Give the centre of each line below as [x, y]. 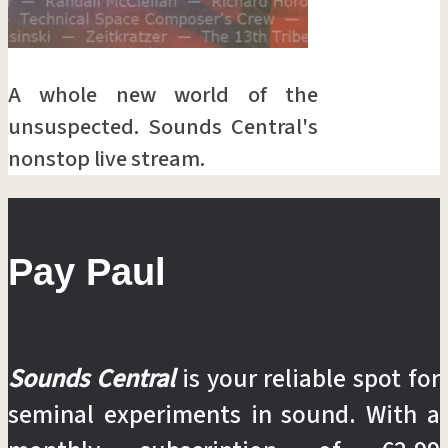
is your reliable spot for [307, 379]
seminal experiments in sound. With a [224, 415]
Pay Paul [87, 271]
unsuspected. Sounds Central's [163, 127]
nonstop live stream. [106, 159]
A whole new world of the [163, 95]
